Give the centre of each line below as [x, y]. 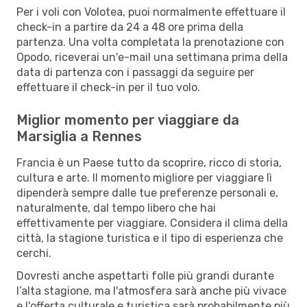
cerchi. [34, 253]
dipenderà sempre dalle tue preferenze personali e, [147, 193]
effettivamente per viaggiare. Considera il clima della [152, 223]
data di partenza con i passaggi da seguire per [135, 72]
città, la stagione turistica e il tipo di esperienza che [150, 238]
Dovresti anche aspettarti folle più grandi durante [145, 275]
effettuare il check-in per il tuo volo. [108, 87]
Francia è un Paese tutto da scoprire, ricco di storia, [149, 162]
